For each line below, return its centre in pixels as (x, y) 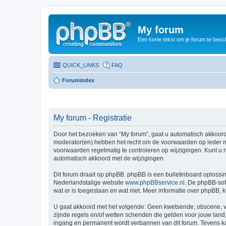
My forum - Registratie (93, 118)
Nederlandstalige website (89, 183)
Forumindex (78, 80)
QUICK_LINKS (81, 65)
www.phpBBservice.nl (155, 183)
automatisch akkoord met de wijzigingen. (109, 158)
